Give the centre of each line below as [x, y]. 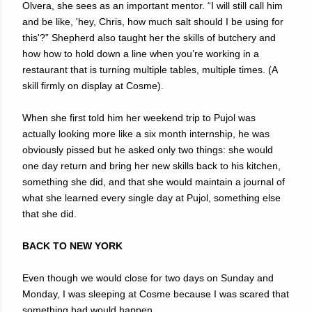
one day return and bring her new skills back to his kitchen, [151, 165]
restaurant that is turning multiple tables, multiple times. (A [150, 69]
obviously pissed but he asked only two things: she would [148, 149]
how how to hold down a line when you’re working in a [141, 53]
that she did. [49, 213]
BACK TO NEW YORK [72, 245]
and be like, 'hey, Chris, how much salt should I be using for [153, 21]
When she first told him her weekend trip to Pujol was [139, 117]
